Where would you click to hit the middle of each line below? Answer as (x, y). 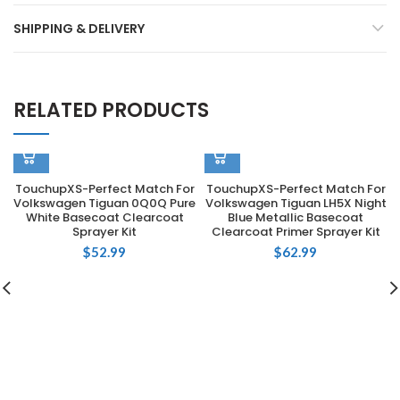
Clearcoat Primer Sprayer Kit (296, 232)
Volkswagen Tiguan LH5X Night (296, 203)
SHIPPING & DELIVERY (79, 29)
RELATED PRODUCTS (111, 110)
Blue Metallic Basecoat (296, 217)
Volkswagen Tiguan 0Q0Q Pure (104, 203)
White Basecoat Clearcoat (104, 217)
